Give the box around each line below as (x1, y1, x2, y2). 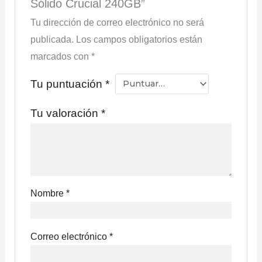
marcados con (30, 51, 92, 61)
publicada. (30, 34, 74, 44)
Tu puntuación (30, 77, 106, 90)
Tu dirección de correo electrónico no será (30, 17, 205, 27)
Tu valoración (30, 106, 102, 119)
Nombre (30, 188, 67, 198)
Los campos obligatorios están (76, 34, 203, 44)
